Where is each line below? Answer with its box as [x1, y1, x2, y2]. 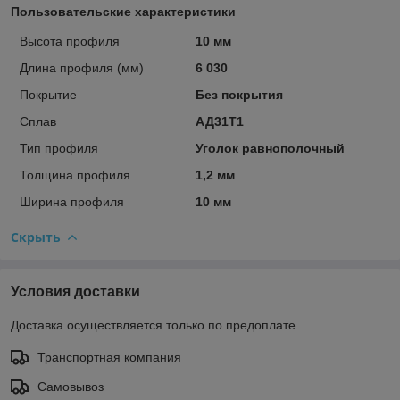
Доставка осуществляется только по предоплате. [11, 317, 299, 332]
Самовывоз [37, 379, 104, 394]
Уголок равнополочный [195, 140, 345, 155]
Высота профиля [20, 33, 120, 48]
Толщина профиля [20, 167, 130, 182]
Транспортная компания [37, 349, 181, 364]
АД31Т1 [195, 113, 244, 129]
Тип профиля [20, 140, 98, 155]
